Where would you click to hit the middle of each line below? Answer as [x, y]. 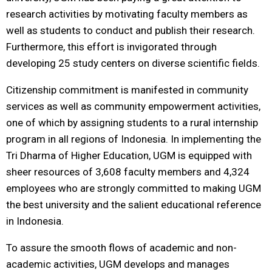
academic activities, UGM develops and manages [118, 264]
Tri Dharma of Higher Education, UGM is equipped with [129, 155]
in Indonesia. [35, 221]
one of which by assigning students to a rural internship [132, 123]
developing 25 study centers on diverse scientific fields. [133, 63]
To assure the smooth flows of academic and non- [121, 248]
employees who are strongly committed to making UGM [134, 188]
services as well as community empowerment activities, [133, 106]
